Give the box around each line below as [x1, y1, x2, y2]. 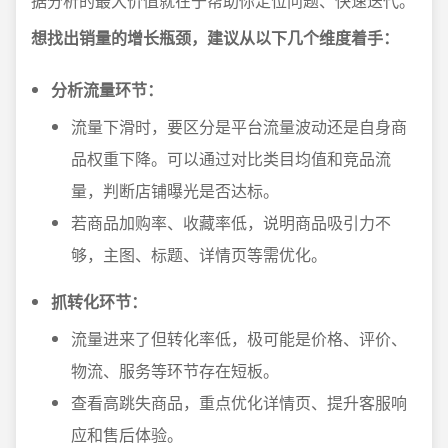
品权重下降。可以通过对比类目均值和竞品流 [71, 147, 391, 170]
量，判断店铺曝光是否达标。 [71, 179, 279, 202]
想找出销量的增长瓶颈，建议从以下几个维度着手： [31, 26, 399, 49]
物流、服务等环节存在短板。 [71, 359, 279, 382]
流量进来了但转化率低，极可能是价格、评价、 [71, 327, 407, 350]
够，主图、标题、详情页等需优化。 [71, 243, 327, 266]
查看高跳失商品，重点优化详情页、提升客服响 [71, 391, 407, 414]
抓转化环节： [51, 290, 147, 313]
